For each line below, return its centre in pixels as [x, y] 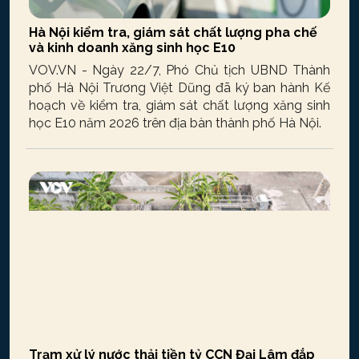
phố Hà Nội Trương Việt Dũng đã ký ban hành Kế [179, 87]
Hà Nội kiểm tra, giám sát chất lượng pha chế [173, 32]
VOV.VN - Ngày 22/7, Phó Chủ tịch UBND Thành [179, 70]
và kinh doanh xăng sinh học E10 [132, 47]
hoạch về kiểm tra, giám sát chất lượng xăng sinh [179, 105]
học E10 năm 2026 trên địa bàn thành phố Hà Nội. [175, 123]
